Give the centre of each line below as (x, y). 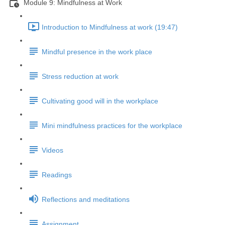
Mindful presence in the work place (97, 52)
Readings (57, 175)
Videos (52, 150)
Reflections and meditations (86, 200)
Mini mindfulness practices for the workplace (112, 126)
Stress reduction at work (80, 77)
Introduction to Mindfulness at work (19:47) (110, 27)
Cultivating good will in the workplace (100, 101)
